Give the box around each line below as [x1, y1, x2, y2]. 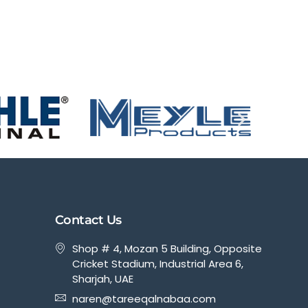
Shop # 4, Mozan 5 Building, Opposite [71, 241, 262, 256]
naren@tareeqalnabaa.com [71, 291, 216, 306]
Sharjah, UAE [71, 271, 133, 286]
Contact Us [54, 212, 122, 228]
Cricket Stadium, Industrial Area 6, [71, 256, 243, 271]
